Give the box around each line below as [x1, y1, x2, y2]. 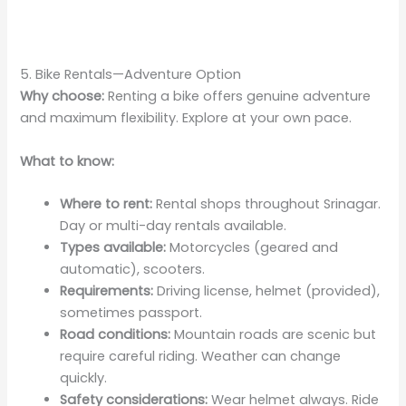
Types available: [60, 237, 167, 256]
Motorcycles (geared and [166, 237, 339, 256]
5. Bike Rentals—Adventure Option [20, 65, 242, 84]
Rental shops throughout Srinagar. [152, 194, 382, 213]
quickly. [60, 368, 108, 387]
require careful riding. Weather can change [60, 346, 342, 365]
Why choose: [20, 87, 105, 106]
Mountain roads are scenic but [170, 324, 377, 343]
